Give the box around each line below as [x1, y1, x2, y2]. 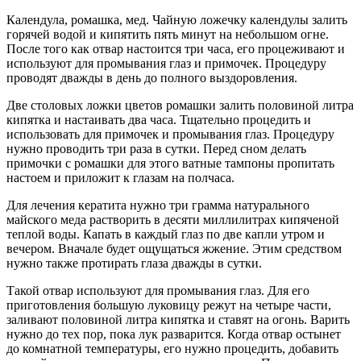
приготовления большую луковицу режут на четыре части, [6, 298, 331, 312]
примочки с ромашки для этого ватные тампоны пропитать [6, 156, 334, 170]
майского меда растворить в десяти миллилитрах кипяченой [6, 213, 339, 226]
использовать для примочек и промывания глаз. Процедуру [6, 127, 334, 141]
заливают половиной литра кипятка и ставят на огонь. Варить [6, 313, 350, 326]
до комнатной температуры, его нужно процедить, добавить [6, 342, 338, 355]
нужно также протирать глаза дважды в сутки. [6, 256, 262, 270]
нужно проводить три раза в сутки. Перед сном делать [6, 142, 306, 156]
